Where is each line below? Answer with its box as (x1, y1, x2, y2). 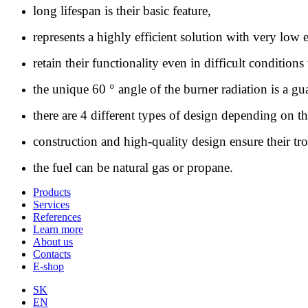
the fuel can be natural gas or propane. (33, 159, 233, 175)
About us (33, 235, 73, 247)
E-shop (33, 260, 64, 272)
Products (33, 186, 71, 198)
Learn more (33, 223, 83, 235)
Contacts (33, 247, 71, 260)
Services (33, 198, 69, 210)
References (33, 210, 81, 223)
